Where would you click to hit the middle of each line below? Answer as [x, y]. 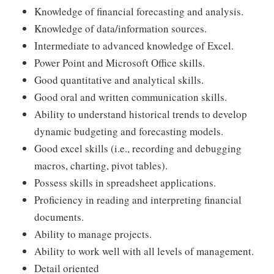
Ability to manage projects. [93, 234]
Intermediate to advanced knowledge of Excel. [134, 46]
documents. [59, 217]
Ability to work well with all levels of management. [144, 251]
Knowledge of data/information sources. [120, 28]
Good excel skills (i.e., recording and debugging [138, 148]
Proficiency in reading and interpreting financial [138, 200]
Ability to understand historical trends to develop [141, 114]
